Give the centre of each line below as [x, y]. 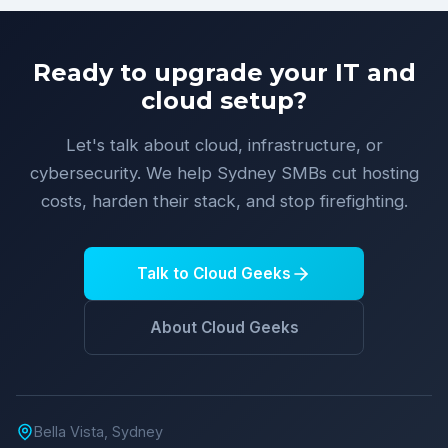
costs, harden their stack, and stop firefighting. [224, 201]
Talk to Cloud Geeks [214, 273]
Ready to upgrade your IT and [224, 72]
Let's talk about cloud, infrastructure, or [224, 145]
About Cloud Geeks [224, 327]
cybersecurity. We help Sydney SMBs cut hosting [224, 173]
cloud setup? [224, 100]
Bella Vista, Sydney [98, 431]
